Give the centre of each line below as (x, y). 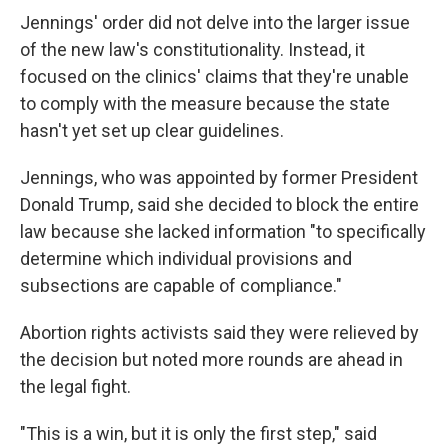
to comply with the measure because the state (205, 103)
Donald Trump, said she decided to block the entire (219, 204)
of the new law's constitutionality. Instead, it (192, 49)
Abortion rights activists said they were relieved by (219, 332)
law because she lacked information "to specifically (223, 231)
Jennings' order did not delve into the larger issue (215, 22)
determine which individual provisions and (186, 258)
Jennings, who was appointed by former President (219, 177)
